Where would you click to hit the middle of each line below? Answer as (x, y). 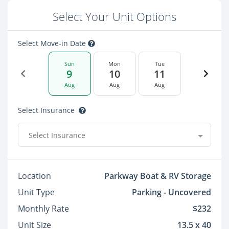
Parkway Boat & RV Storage (158, 176)
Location (35, 176)
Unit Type (36, 192)
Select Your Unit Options (114, 17)
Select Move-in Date (53, 43)
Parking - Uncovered (171, 192)
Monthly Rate (43, 209)
